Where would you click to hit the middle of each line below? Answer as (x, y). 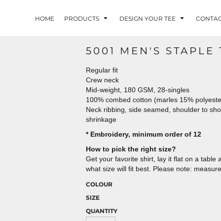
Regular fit (103, 70)
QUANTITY (102, 211)
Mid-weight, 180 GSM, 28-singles (139, 90)
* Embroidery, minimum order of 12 (144, 134)
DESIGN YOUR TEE (148, 18)
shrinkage (101, 120)
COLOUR (99, 184)
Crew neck (103, 80)
